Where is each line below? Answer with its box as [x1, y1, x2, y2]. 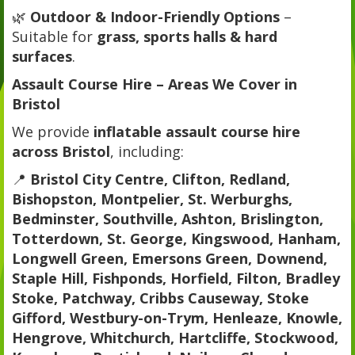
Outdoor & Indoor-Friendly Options [30, 6, 280, 26]
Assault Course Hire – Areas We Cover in [12, 74, 297, 94]
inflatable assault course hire [94, 121, 300, 141]
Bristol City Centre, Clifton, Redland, [30, 169, 290, 189]
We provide [12, 121, 94, 141]
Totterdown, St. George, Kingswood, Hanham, [12, 228, 341, 248]
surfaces [12, 46, 72, 66]
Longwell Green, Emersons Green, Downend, [12, 248, 327, 268]
